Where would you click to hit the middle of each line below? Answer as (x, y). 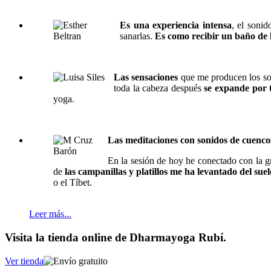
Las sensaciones (146, 77)
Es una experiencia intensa (176, 25)
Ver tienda (24, 261)
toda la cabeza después (159, 88)
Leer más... (50, 214)
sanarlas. (137, 36)
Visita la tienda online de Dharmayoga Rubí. (116, 238)
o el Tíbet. (73, 183)
